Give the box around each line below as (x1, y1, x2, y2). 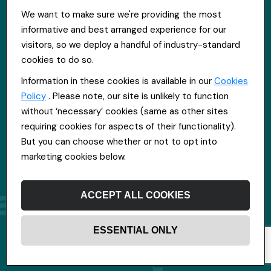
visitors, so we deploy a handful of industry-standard (21, 39, 240, 51)
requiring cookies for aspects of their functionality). (21, 120, 236, 132)
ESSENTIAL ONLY (93, 225, 178, 235)
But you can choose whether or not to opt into (21, 135, 217, 148)
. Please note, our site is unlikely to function (46, 90, 229, 102)
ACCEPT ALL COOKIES (80, 190, 191, 200)
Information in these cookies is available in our (21, 75, 214, 87)
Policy (21, 90, 46, 102)
